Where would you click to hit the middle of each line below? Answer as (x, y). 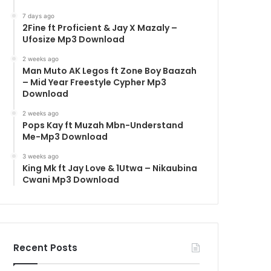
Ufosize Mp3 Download (74, 39)
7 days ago (39, 15)
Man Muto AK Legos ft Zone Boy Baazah (110, 70)
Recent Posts (46, 247)
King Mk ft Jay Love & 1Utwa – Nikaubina (110, 168)
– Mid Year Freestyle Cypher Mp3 (95, 82)
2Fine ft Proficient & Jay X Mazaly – (100, 28)
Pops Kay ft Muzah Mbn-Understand (103, 125)
